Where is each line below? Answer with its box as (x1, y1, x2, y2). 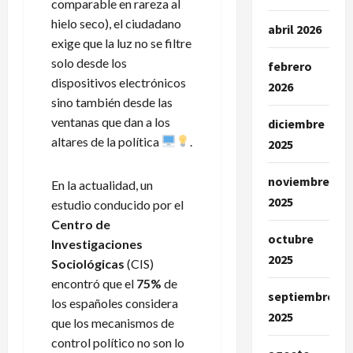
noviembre (267, 173, 329, 189)
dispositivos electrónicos (51, 74, 186, 90)
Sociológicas (51, 255, 124, 271)
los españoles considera (51, 295, 178, 310)
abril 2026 (267, 20, 321, 37)
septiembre (267, 288, 334, 304)
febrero (267, 58, 312, 74)
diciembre (267, 115, 325, 132)
